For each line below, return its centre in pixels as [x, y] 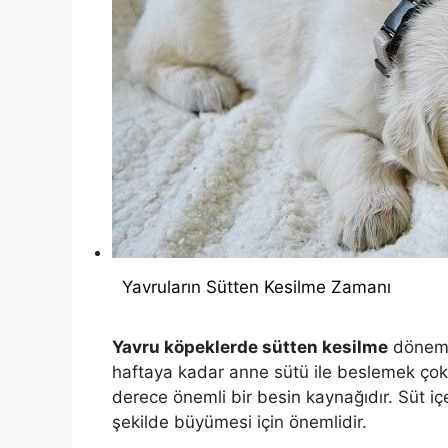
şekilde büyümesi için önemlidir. [239, 422]
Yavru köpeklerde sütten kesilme [250, 347]
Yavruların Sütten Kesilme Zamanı [256, 286]
